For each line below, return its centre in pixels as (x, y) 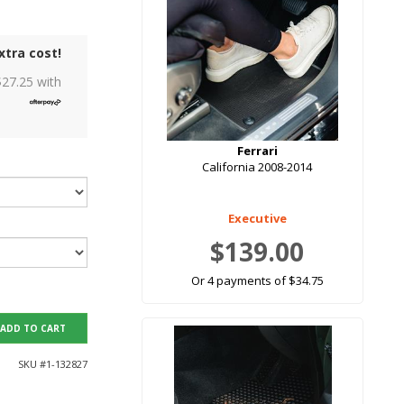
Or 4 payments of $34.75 (257, 281)
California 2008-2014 (257, 167)
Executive (257, 219)
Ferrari (257, 151)
